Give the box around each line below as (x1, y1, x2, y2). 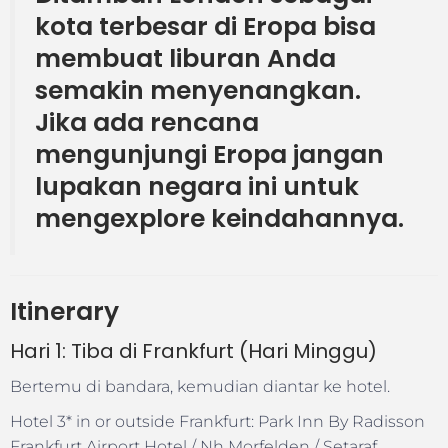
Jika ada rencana (35, 104, 259, 140)
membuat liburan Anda (35, 40, 336, 76)
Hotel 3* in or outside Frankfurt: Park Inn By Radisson (10, 411, 425, 431)
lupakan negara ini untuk (35, 168, 359, 204)
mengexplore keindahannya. (35, 200, 404, 236)
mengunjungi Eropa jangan (35, 136, 384, 172)
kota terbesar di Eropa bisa (35, 8, 376, 44)
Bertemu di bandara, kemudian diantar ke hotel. (10, 376, 390, 396)
